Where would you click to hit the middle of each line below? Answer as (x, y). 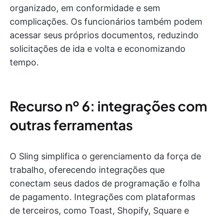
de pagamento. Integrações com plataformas (102, 197)
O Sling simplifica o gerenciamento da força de (105, 156)
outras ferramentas (71, 124)
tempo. (24, 62)
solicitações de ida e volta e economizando (98, 48)
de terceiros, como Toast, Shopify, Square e (99, 210)
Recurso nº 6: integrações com (108, 106)
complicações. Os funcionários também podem (106, 21)
